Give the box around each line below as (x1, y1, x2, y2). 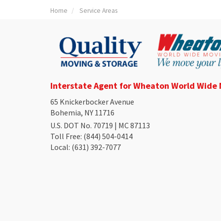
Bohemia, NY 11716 (50, 108, 114, 117)
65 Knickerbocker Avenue (50, 97, 134, 107)
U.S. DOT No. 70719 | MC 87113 (50, 120, 150, 130)
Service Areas (79, 6, 117, 15)
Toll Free (50, 131, 80, 141)
